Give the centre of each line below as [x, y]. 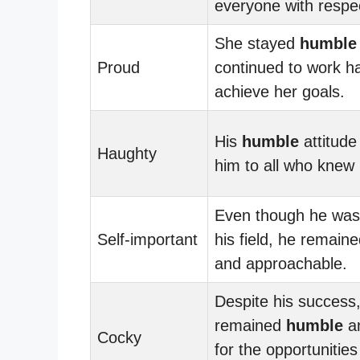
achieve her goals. [280, 91]
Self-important [147, 239]
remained [250, 325]
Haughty [127, 153]
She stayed [257, 43]
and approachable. [281, 263]
